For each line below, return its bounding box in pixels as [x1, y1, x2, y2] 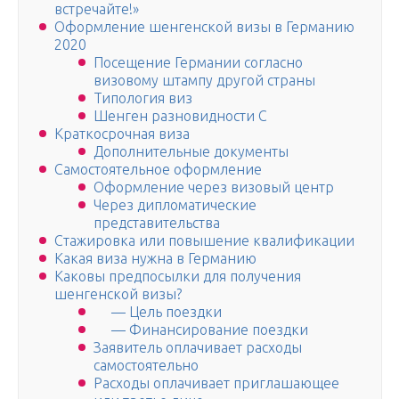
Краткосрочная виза [54, 126, 190, 142]
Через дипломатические [94, 197, 256, 214]
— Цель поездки [94, 304, 222, 321]
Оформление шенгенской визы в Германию [54, 19, 354, 36]
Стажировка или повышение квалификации [54, 232, 354, 249]
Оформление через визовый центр [94, 179, 334, 196]
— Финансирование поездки [94, 322, 308, 338]
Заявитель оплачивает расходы [94, 339, 302, 356]
